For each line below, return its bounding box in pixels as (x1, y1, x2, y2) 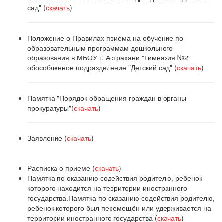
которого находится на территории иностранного (27, 183, 187, 193)
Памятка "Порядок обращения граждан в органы (27, 93, 186, 103)
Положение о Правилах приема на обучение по (27, 33, 183, 43)
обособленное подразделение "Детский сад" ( (27, 62, 177, 72)
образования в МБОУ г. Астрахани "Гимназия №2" (27, 53, 191, 62)
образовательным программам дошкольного (27, 43, 173, 53)
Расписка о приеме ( (27, 163, 95, 173)
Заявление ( (27, 133, 67, 143)
